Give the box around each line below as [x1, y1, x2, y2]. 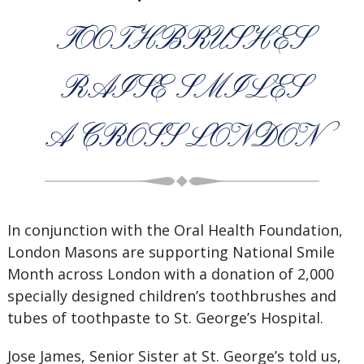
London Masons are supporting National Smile [6, 242, 335, 262]
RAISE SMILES [59, 69, 304, 110]
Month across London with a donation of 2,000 [6, 264, 334, 284]
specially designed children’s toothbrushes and [6, 286, 336, 305]
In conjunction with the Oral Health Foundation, [6, 220, 343, 240]
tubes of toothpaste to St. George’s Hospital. [6, 308, 327, 327]
